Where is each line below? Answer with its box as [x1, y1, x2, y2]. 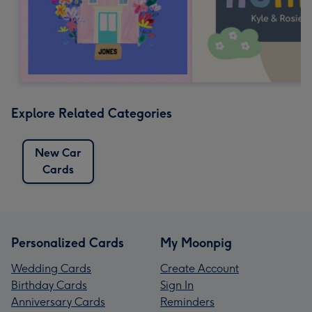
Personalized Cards [11, 235, 124, 251]
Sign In [160, 278, 194, 292]
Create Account [160, 261, 239, 275]
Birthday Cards [11, 278, 87, 292]
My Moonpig [160, 235, 232, 251]
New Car [35, 146, 81, 159]
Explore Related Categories [11, 105, 172, 121]
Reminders [160, 295, 214, 309]
